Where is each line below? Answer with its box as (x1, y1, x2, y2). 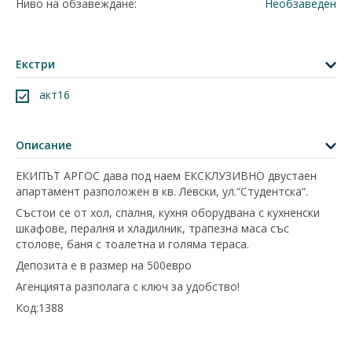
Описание (16, 137, 71, 152)
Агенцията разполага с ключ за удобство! (16, 279, 240, 294)
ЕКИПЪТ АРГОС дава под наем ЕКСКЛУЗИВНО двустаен (16, 168, 317, 183)
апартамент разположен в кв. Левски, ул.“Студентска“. (16, 184, 308, 199)
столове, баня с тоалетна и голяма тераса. (16, 236, 249, 251)
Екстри (16, 57, 55, 71)
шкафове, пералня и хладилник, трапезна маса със (16, 221, 289, 236)
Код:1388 (16, 300, 64, 315)
